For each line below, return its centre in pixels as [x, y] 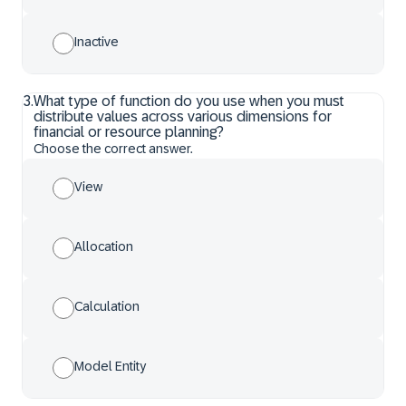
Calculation [107, 306]
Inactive [97, 42]
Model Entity [110, 366]
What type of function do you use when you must [189, 101]
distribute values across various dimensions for [183, 116]
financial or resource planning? [129, 132]
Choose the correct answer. [113, 149]
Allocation [104, 246]
